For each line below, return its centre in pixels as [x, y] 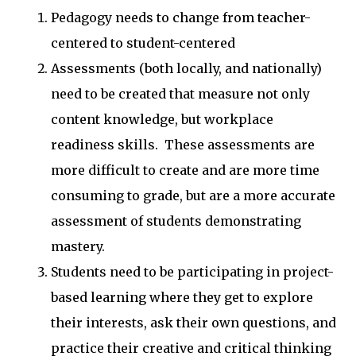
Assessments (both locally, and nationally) [186, 68]
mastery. [78, 246]
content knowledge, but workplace [162, 119]
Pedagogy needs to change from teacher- [181, 17]
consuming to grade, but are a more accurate [193, 195]
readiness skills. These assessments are [183, 145]
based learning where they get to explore [182, 297]
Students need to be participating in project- [192, 272]
